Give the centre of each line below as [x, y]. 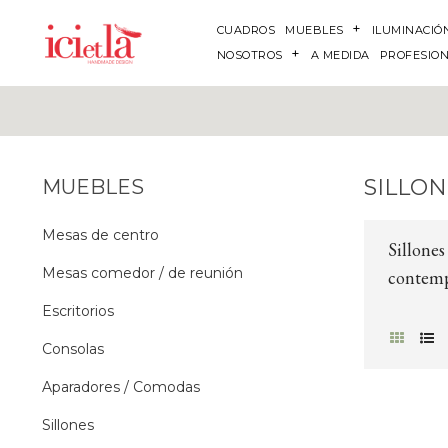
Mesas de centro [100, 235]
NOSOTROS [249, 55]
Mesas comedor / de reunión [142, 273]
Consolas [72, 349]
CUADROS [246, 30]
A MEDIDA [340, 55]
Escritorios [77, 311]
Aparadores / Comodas [120, 387]
